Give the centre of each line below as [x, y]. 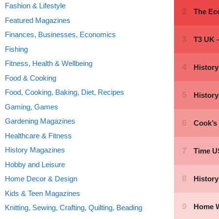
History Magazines [35, 150]
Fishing [16, 49]
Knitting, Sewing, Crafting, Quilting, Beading [74, 208]
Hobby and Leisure [35, 164]
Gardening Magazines [40, 121]
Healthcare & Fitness [38, 135]
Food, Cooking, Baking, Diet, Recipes [65, 92]
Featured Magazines [38, 20]
